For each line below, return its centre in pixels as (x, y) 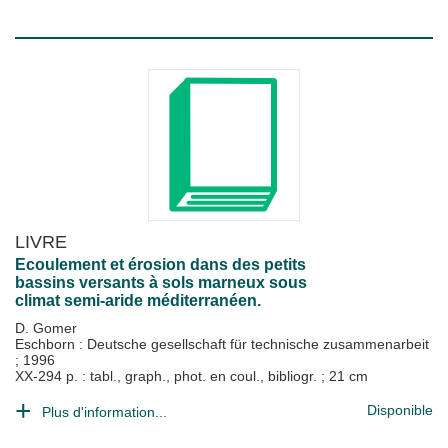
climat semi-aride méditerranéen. (138, 300)
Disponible (400, 410)
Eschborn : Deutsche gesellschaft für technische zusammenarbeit (222, 344)
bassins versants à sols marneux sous (161, 282)
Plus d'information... (104, 412)
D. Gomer (46, 328)
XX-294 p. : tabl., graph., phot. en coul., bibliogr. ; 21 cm (191, 376)
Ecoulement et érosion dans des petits (160, 264)
